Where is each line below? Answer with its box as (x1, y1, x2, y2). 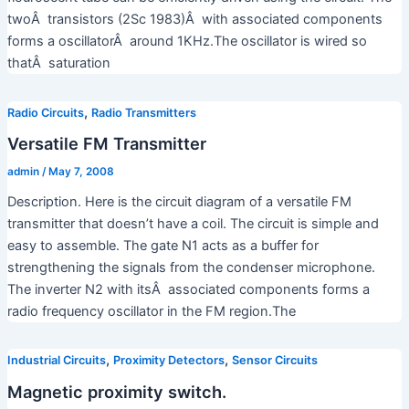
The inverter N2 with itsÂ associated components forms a (6, 281, 370, 299)
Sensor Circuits (231, 353, 318, 368)
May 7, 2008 (47, 165, 114, 179)
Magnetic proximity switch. (6, 381, 226, 402)
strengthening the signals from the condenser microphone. (6, 259, 375, 277)
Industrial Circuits (6, 353, 106, 368)
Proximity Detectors (112, 353, 225, 368)
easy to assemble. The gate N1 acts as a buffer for (6, 237, 319, 255)
